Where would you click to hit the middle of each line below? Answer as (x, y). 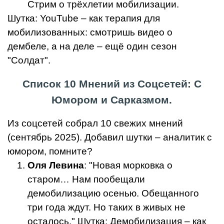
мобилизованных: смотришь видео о (90, 32)
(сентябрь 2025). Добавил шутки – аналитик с (110, 137)
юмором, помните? (50, 151)
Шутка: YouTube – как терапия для (84, 18)
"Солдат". (29, 60)
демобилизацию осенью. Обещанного (113, 193)
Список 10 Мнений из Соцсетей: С (112, 84)
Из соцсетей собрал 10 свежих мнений (95, 123)
